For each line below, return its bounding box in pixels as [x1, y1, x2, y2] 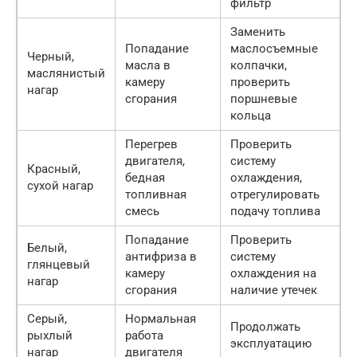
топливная [125, 186, 186, 202]
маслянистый [27, 65, 105, 80]
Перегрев [125, 136, 178, 151]
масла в [125, 57, 171, 73]
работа [125, 328, 163, 343]
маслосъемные [230, 41, 318, 56]
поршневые [230, 91, 297, 106]
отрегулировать [230, 186, 320, 202]
